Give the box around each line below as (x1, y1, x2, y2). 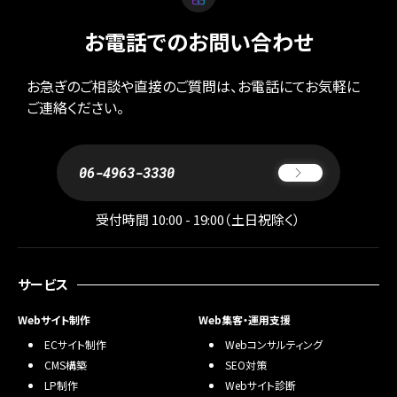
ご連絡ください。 (27, 97, 124, 119)
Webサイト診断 (225, 378, 296, 393)
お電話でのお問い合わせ (84, 26, 313, 58)
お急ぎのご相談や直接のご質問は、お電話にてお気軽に (27, 75, 360, 97)
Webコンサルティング (225, 337, 323, 353)
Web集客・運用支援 (198, 312, 291, 328)
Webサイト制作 (18, 312, 90, 328)
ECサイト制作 (44, 337, 106, 353)
